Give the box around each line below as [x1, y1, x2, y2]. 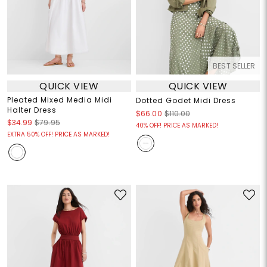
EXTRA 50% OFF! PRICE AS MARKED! [7, 130, 110, 139]
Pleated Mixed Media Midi [7, 95, 112, 105]
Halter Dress [7, 105, 57, 116]
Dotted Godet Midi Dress [136, 95, 236, 106]
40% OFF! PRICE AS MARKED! [136, 121, 218, 131]
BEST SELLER [213, 61, 256, 72]
